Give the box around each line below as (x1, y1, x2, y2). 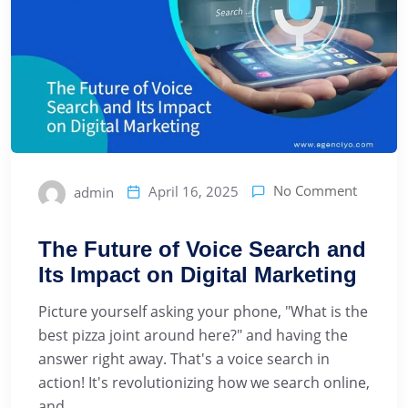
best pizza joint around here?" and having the (38, 324, 348, 345)
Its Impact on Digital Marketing (38, 261, 357, 287)
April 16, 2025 (148, 181, 239, 200)
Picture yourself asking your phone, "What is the (38, 301, 368, 321)
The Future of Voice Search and (38, 236, 366, 261)
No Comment (273, 181, 357, 200)
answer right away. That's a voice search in (38, 348, 330, 369)
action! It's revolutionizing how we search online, (38, 372, 370, 393)
